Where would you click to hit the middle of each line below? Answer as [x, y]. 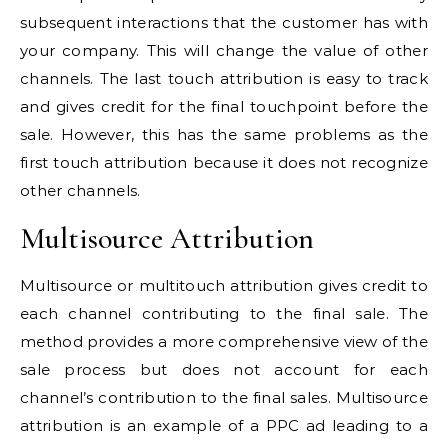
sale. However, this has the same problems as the [224, 134]
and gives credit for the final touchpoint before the [224, 106]
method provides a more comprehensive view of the [224, 341]
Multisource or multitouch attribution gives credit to [224, 285]
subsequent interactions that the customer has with [224, 22]
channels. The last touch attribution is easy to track [224, 78]
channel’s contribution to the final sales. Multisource [224, 397]
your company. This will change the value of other [224, 50]
